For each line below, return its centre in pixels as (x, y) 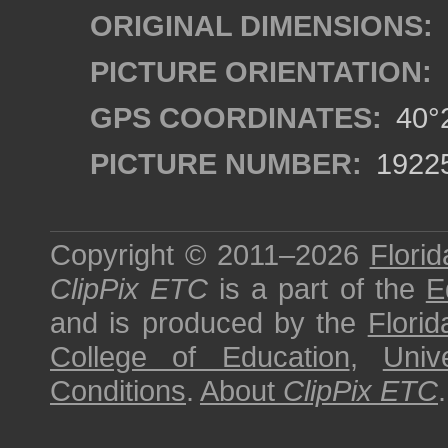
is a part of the (317, 288)
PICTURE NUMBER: (226, 163)
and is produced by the (209, 322)
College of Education (200, 356)
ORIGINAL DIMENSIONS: (261, 25)
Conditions (118, 390)
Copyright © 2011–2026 (210, 254)
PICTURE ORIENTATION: (261, 71)
